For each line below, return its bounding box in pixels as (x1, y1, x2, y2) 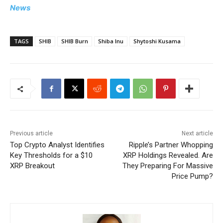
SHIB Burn (61, 37, 88, 45)
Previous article (10, 130, 53, 137)
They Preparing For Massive (122, 161, 213, 171)
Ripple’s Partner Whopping (128, 140, 213, 150)
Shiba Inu (98, 37, 123, 45)
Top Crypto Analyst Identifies (10, 140, 105, 150)
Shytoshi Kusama (133, 37, 181, 45)
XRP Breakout (10, 161, 55, 171)
